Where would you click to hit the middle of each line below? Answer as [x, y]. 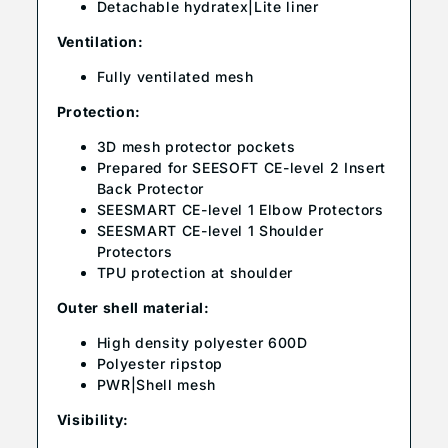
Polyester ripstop [160, 364]
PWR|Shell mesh [156, 385]
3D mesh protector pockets [196, 147]
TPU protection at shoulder [194, 273]
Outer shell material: [133, 308]
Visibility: [93, 420]
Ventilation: [100, 42]
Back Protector [150, 189]
